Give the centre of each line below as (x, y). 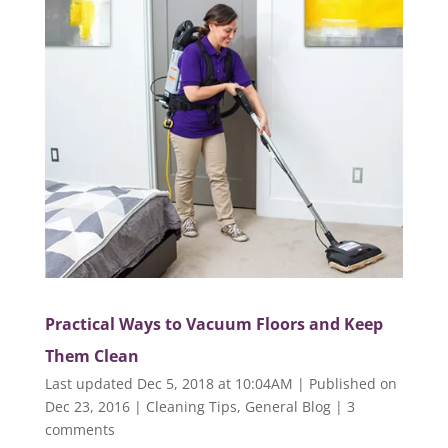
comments (79, 430)
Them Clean (91, 356)
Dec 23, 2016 (87, 407)
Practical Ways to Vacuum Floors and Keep (213, 324)
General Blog (287, 407)
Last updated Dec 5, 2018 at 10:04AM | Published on (220, 384)
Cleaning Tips (191, 407)
